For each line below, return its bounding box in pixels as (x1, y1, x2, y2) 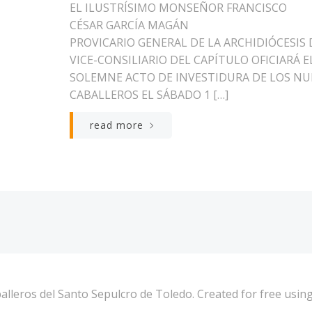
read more (90, 118, 143, 132)
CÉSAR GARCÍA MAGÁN (70, 17, 189, 33)
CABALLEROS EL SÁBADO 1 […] (70, 87, 228, 103)
